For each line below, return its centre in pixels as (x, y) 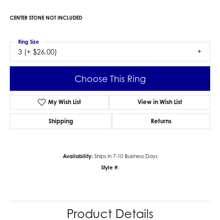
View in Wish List (160, 102)
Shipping (61, 121)
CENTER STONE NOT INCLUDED (46, 18)
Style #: (110, 168)
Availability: (78, 156)
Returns (161, 121)
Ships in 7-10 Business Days (126, 156)
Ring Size (28, 42)
